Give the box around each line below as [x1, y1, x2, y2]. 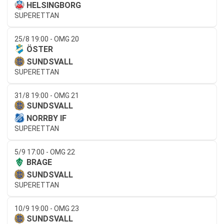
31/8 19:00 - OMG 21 [14, 91, 79, 99]
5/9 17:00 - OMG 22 [14, 147, 75, 156]
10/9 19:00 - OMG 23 [14, 204, 79, 212]
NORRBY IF [26, 113, 66, 123]
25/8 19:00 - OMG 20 [14, 34, 79, 43]
